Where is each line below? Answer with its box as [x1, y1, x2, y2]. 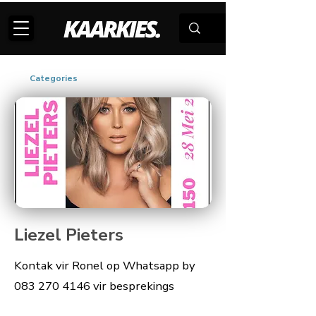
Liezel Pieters [14, 224, 123, 246]
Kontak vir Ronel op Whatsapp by [14, 257, 195, 274]
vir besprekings [90, 278, 174, 294]
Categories [30, 73, 78, 84]
